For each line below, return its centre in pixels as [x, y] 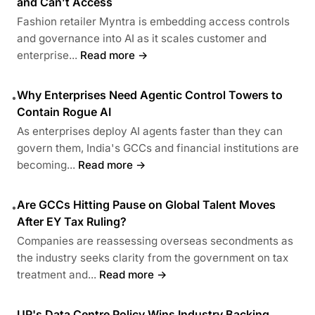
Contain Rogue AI [64, 111]
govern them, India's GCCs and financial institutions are [158, 148]
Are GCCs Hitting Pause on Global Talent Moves [146, 204]
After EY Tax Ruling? [72, 221]
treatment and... [57, 274]
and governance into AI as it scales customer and [142, 38]
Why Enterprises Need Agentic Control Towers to [150, 95]
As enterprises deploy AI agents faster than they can [150, 131]
